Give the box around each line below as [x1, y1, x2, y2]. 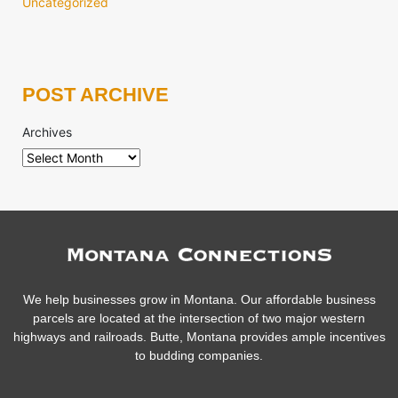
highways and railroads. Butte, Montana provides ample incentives [12, 330, 386, 345]
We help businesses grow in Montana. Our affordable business [22, 292, 376, 307]
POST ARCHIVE [22, 84, 169, 107]
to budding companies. [135, 348, 263, 363]
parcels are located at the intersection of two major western [33, 311, 365, 326]
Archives [22, 124, 72, 140]
